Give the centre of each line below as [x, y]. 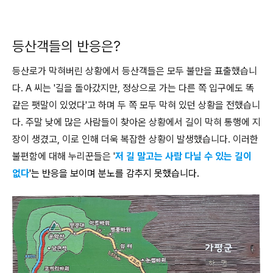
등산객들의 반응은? [66, 46]
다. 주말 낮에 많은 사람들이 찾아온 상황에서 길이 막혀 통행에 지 [136, 122]
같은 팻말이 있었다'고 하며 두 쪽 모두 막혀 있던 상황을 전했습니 [136, 105]
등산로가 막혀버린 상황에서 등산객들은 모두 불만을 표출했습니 [135, 71]
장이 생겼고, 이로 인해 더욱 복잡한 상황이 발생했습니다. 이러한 [135, 139]
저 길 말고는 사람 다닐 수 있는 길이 [183, 156]
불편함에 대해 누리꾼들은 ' [64, 156]
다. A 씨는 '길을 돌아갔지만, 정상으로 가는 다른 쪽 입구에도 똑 [133, 88]
